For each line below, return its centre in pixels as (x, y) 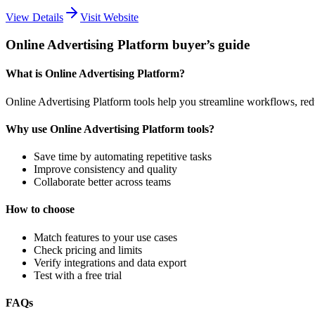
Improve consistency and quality (105, 169)
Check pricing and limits (88, 250)
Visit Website (109, 18)
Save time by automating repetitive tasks (123, 157)
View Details (34, 18)
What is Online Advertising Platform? (95, 74)
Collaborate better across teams (102, 182)
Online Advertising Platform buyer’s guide (128, 45)
